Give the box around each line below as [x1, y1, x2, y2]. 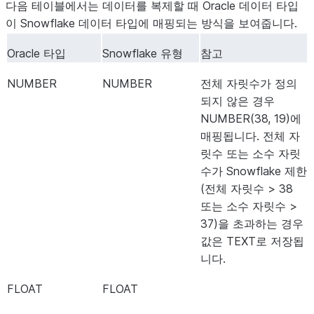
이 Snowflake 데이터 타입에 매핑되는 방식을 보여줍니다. [6, 16, 297, 30]
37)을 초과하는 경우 [200, 217, 303, 231]
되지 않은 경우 [200, 94, 275, 108]
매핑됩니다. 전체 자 [200, 129, 300, 143]
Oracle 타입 [7, 46, 66, 60]
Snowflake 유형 [102, 46, 183, 60]
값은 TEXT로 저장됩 [200, 234, 304, 248]
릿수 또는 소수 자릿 [200, 146, 301, 161]
